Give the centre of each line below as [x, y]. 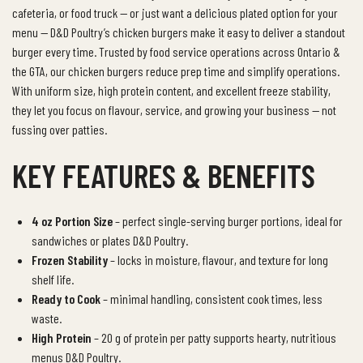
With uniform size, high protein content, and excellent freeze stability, [171, 91]
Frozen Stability [70, 259]
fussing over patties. [60, 130]
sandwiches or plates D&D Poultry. [110, 240]
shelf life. [53, 279]
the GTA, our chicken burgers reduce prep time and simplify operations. [176, 71]
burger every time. [54, 52]
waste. [47, 318]
